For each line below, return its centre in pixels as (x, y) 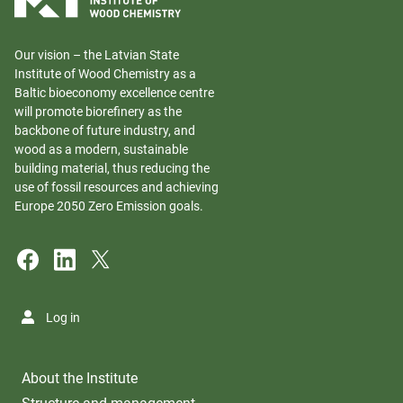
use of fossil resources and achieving (116, 188)
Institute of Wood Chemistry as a (105, 74)
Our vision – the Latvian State (97, 55)
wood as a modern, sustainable (101, 150)
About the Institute (80, 379)
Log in (63, 318)
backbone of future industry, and (105, 131)
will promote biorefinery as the (98, 112)
